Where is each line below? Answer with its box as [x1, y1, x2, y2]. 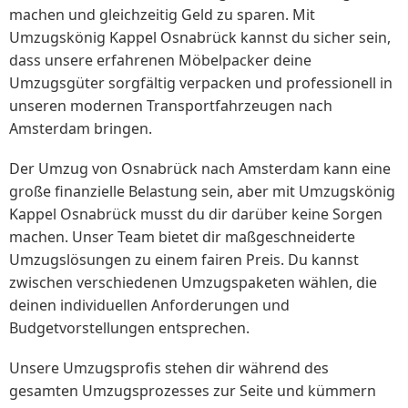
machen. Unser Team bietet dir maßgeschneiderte [9, 226, 355, 247]
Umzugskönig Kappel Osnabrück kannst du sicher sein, [9, 26, 391, 47]
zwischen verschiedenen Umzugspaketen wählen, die [9, 271, 377, 292]
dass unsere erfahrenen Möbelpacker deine [9, 49, 311, 70]
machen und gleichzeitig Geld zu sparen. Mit [9, 4, 315, 25]
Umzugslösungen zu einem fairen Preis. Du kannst [9, 249, 359, 270]
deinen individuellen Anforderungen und [9, 294, 290, 315]
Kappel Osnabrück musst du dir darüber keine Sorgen [9, 203, 382, 224]
